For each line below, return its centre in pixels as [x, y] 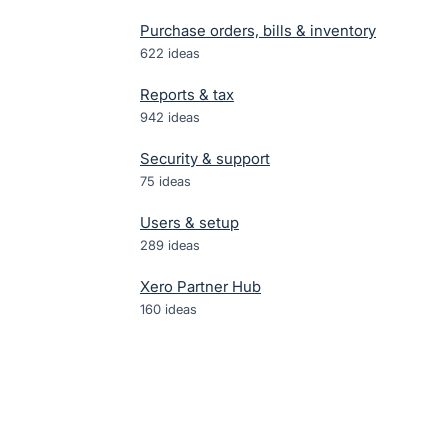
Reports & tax [187, 94]
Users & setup [189, 222]
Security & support [205, 158]
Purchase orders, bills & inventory [258, 30]
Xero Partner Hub [200, 286]
